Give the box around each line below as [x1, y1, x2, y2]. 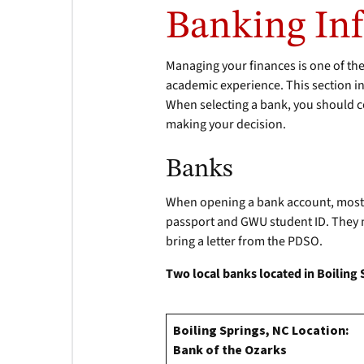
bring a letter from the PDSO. [166, 232, 323, 250]
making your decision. [166, 115, 287, 133]
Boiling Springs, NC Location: [173, 322, 350, 340]
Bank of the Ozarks [173, 341, 288, 359]
